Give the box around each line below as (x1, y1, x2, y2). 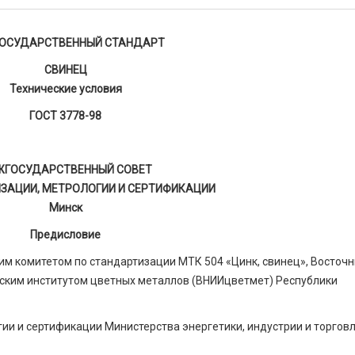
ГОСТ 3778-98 (29, 109, 102, 122)
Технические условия (9, 82, 122, 95)
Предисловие (30, 228, 101, 241)
